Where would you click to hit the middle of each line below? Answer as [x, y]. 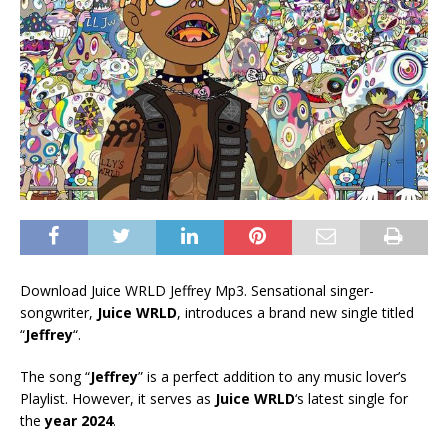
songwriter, [58, 313]
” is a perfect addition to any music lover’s [272, 377]
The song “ [55, 377]
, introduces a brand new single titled [295, 313]
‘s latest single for [351, 399]
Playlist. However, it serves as [117, 399]
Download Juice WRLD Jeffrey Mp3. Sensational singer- [197, 291]
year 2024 [79, 421]
